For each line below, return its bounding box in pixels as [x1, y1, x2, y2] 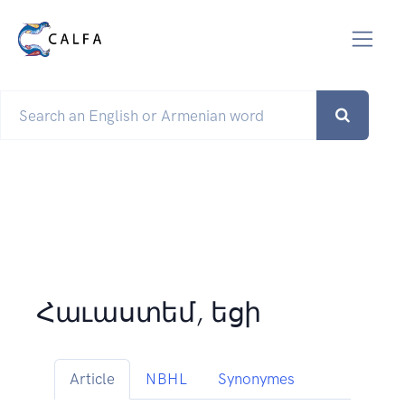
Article [70, 370, 115, 389]
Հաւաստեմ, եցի [36, 297, 262, 330]
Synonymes [218, 370, 295, 389]
